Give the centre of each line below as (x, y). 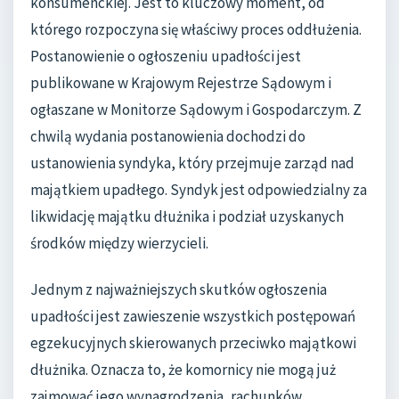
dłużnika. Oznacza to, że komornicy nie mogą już (183, 369)
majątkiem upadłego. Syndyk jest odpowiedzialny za (199, 190)
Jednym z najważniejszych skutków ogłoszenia (179, 289)
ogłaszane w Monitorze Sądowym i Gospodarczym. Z (196, 110)
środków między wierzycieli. (119, 244)
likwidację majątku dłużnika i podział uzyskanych (187, 217)
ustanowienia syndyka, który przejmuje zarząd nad (192, 163)
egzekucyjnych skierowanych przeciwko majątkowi (193, 342)
